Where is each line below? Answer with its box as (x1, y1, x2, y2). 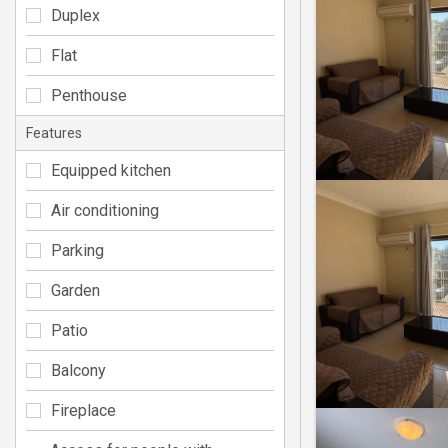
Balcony (51, 360, 106, 380)
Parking (51, 240, 104, 260)
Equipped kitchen (51, 160, 171, 180)
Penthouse (51, 85, 127, 105)
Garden (51, 280, 100, 300)
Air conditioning (51, 200, 159, 220)
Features (26, 124, 82, 141)
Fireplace (51, 400, 116, 420)
